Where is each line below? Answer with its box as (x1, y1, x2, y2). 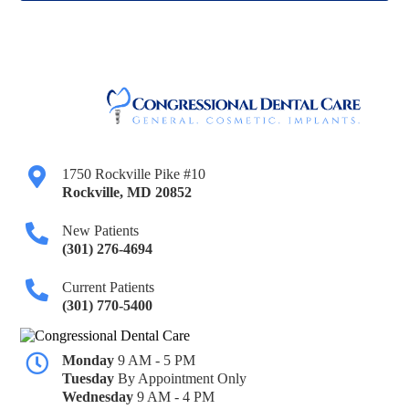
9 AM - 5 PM (118, 352, 196, 369)
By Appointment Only (118, 371, 247, 387)
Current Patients (62, 279, 155, 296)
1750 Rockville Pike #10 (62, 166, 206, 183)
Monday (62, 352, 119, 369)
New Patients (62, 223, 140, 239)
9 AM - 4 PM (137, 389, 215, 405)
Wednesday (62, 389, 138, 405)
